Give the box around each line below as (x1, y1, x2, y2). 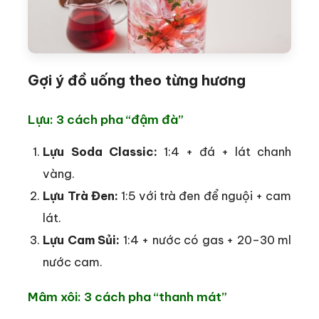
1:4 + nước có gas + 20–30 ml (120, 231, 292, 247)
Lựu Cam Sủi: (43, 231, 120, 247)
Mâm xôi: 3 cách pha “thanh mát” (28, 289, 227, 305)
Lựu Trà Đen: (43, 187, 118, 203)
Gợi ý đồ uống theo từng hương (28, 70, 246, 89)
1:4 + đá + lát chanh (157, 143, 291, 159)
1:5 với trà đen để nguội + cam (117, 187, 291, 203)
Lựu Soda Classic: (43, 143, 157, 159)
